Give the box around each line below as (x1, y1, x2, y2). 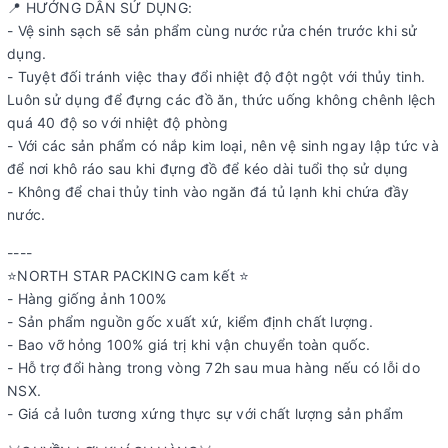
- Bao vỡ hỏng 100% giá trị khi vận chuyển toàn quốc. (7, 336, 370, 353)
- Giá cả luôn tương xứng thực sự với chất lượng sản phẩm (7, 405, 403, 422)
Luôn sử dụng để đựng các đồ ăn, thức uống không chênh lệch (7, 91, 436, 108)
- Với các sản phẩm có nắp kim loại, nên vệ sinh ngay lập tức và (7, 137, 439, 154)
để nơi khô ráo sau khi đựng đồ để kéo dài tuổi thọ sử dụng (7, 160, 409, 177)
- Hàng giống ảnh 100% (7, 290, 167, 307)
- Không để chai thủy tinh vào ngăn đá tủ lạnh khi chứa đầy (7, 183, 410, 200)
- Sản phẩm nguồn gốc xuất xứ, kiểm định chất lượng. (7, 313, 373, 330)
